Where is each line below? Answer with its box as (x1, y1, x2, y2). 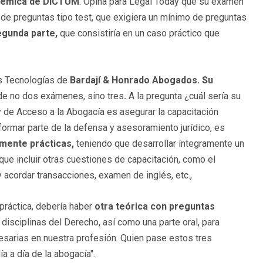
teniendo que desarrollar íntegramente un (74, 138, 244, 150)
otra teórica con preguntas (95, 201, 215, 213)
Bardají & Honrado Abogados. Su (70, 75, 213, 86)
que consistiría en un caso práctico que (58, 28, 220, 39)
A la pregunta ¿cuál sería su (129, 90, 241, 102)
